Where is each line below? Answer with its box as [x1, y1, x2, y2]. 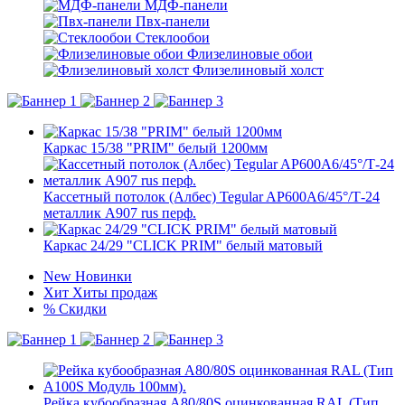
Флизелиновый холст [193, 62, 324, 78]
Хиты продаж [72, 285, 157, 300]
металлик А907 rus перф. [43, 205, 196, 221]
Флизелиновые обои [187, 46, 313, 61]
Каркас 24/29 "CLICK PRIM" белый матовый [43, 238, 323, 253]
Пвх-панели [136, 14, 210, 29]
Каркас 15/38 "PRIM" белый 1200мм [43, 140, 268, 155]
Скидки [59, 301, 107, 316]
